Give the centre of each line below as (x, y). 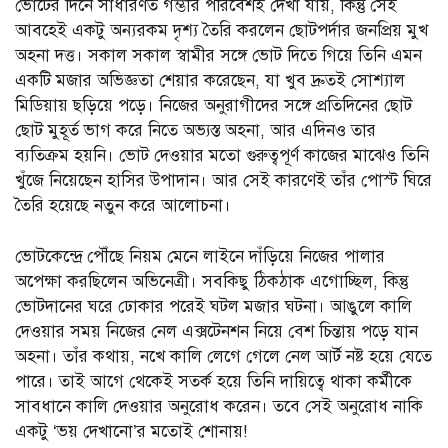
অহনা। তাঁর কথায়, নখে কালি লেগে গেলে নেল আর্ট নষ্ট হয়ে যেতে (223, 356)
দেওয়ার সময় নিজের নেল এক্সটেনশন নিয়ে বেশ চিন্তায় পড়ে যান (216, 331)
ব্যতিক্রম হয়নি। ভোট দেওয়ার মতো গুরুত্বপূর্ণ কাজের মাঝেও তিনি (222, 156)
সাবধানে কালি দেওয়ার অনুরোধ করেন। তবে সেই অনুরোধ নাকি (219, 406)
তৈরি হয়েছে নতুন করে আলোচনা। (123, 206)
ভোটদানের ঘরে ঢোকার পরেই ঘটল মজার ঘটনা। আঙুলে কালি (213, 306)
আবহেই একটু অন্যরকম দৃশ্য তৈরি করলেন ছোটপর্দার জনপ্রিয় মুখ (221, 31)
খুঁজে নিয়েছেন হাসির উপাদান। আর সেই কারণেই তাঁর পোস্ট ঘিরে (223, 181)
